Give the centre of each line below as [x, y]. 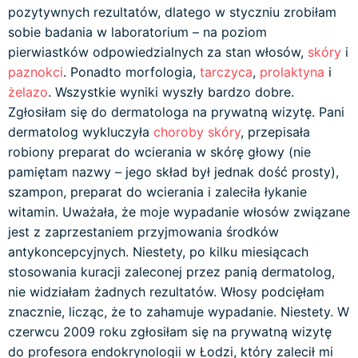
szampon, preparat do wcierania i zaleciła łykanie [157, 192]
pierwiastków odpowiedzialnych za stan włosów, [158, 52]
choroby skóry [197, 132]
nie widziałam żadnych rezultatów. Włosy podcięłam [166, 292]
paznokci [36, 72]
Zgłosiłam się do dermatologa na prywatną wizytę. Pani [176, 112]
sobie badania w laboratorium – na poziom [137, 32]
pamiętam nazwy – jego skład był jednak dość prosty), [173, 172]
